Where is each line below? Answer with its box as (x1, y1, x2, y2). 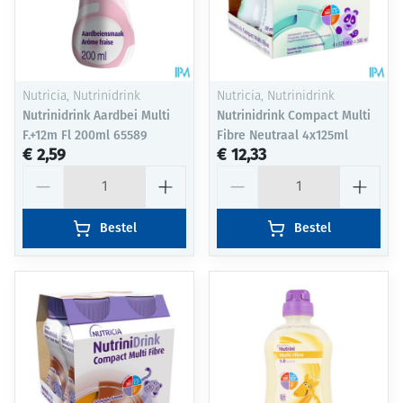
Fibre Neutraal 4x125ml (217, 128, 348, 144)
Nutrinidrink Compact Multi (217, 108, 371, 124)
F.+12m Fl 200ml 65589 (22, 128, 148, 144)
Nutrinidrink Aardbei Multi (22, 108, 170, 124)
